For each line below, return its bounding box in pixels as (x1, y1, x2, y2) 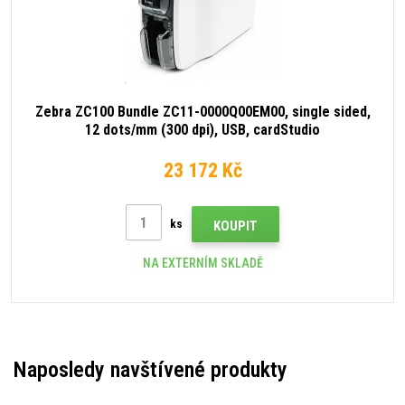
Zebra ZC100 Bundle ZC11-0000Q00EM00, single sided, (34, 103, 371, 121)
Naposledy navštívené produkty (14, 357, 287, 383)
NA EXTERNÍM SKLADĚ (142, 256, 263, 271)
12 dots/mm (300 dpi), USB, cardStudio (85, 121, 320, 139)
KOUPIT (213, 218, 258, 235)
